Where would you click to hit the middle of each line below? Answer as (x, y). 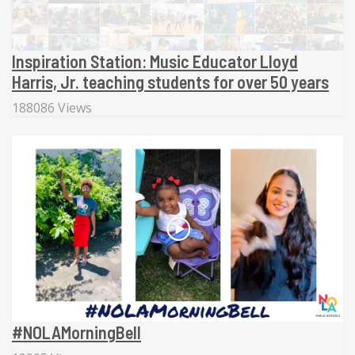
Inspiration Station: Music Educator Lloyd (155, 61)
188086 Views (52, 107)
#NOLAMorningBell (76, 332)
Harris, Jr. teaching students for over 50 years (170, 81)
